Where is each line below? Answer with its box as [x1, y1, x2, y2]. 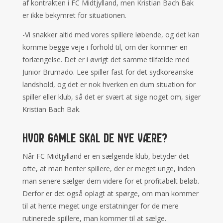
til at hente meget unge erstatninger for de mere [22, 201, 179, 211]
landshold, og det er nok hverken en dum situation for [22, 80, 196, 89]
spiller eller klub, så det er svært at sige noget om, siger [22, 92, 201, 102]
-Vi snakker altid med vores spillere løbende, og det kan [22, 30, 200, 39]
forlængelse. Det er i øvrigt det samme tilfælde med [22, 55, 190, 64]
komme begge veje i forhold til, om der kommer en [22, 42, 188, 52]
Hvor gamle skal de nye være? [22, 130, 167, 146]
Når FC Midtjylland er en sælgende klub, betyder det [22, 151, 189, 161]
